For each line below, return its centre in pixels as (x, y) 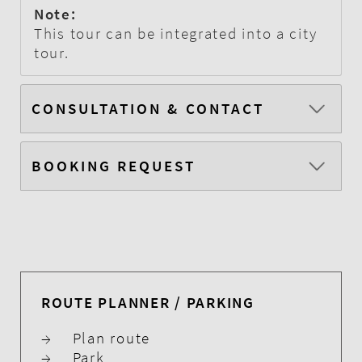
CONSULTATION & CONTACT (148, 109)
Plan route (112, 337)
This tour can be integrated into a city (176, 33)
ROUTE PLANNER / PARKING (148, 302)
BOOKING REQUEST (114, 166)
